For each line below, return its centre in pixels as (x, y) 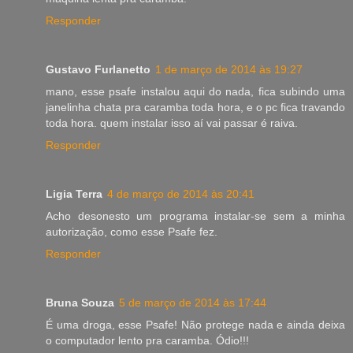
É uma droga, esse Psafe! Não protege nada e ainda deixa (195, 324)
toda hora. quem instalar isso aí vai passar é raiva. (172, 123)
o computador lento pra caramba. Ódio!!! (147, 340)
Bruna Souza (80, 302)
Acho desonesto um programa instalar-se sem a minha (195, 216)
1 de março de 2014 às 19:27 (229, 69)
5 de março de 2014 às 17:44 (193, 302)
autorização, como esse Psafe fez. (132, 231)
